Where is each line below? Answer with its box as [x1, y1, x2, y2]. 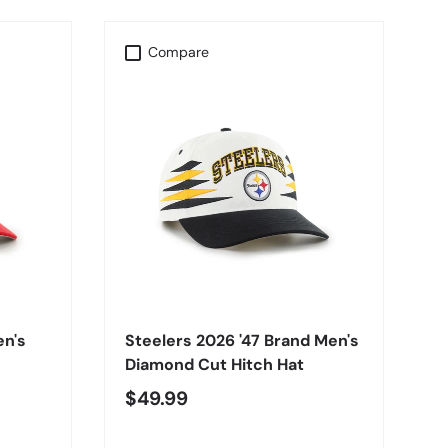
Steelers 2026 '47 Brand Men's [125, 330, 359, 352]
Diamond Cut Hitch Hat [125, 354, 304, 376]
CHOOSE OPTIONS [183, 280, 305, 299]
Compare [148, 43, 210, 62]
